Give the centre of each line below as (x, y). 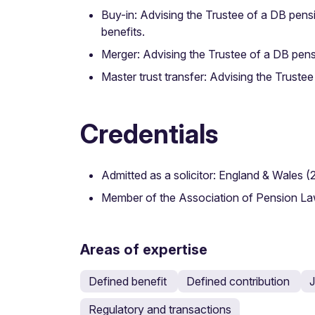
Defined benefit (129, 281)
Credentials (149, 134)
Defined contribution (239, 281)
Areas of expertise (144, 250)
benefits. (123, 32)
